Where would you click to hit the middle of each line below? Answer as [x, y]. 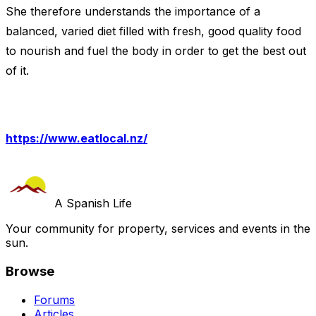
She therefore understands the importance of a [133, 12]
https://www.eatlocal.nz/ [77, 139]
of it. [17, 71]
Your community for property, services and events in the [158, 229]
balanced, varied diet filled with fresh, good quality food [153, 31]
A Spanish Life [93, 203]
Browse [30, 272]
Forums [54, 299]
